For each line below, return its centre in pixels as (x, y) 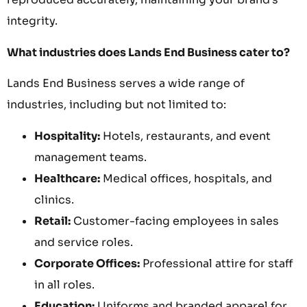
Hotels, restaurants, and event (185, 136)
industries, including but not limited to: (116, 105)
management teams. (90, 157)
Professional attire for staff (217, 263)
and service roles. (84, 242)
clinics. (54, 199)
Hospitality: (67, 136)
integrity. (32, 21)
